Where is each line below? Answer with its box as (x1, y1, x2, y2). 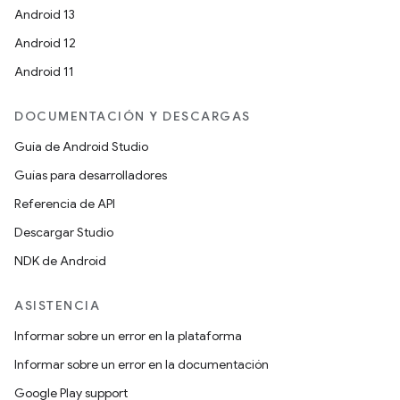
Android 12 (14, 34, 76, 51)
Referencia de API (14, 195, 115, 212)
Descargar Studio (14, 223, 113, 240)
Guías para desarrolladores (14, 166, 167, 183)
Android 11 (14, 62, 74, 79)
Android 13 (14, 5, 75, 22)
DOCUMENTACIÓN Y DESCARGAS (14, 107, 251, 124)
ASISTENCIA (14, 296, 100, 313)
